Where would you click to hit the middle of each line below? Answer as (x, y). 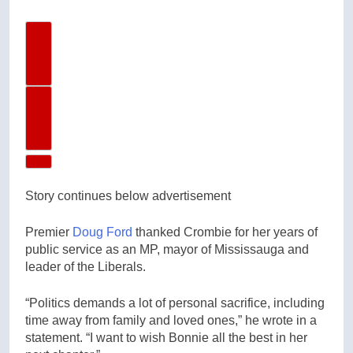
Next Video (71, 119)
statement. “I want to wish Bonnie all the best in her (166, 338)
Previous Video (83, 54)
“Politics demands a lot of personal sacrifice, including (175, 303)
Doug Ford (102, 232)
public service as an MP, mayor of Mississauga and (167, 249)
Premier (49, 232)
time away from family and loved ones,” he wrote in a (171, 320)
